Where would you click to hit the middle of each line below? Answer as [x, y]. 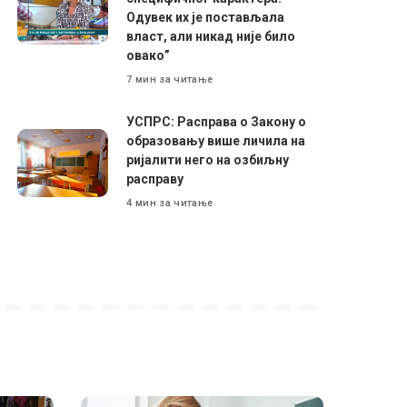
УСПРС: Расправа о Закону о [217, 121]
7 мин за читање [170, 80]
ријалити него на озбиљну [208, 159]
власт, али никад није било [211, 36]
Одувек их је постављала [206, 17]
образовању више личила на [216, 140]
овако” [149, 55]
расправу [155, 179]
